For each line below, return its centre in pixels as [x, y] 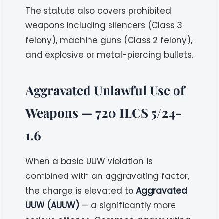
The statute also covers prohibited [99, 11]
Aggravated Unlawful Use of [105, 90]
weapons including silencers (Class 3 [104, 25]
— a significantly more [128, 205]
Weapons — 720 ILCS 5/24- [104, 112]
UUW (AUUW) [53, 205]
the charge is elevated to [81, 190]
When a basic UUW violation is [89, 161]
